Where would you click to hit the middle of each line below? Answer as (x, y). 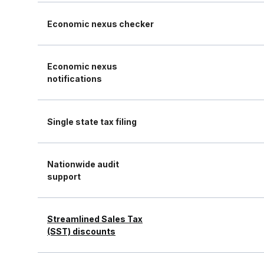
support (64, 176)
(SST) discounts (81, 231)
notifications (75, 79)
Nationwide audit (83, 164)
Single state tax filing (92, 121)
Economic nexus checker (100, 24)
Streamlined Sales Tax (95, 219)
